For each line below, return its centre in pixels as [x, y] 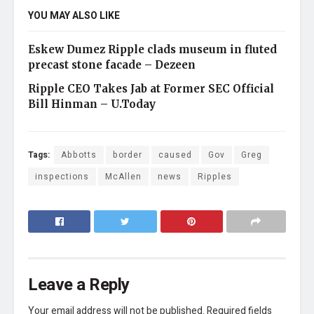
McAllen [123, 177]
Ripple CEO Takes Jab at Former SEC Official [151, 89]
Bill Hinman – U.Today [92, 104]
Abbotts [79, 155]
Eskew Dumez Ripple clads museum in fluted [152, 50]
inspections [62, 177]
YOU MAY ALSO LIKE [74, 16]
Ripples [215, 177]
